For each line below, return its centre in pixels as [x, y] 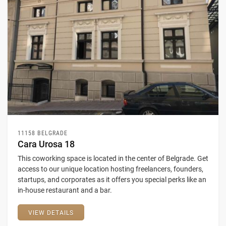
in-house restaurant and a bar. [65, 190]
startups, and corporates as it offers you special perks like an [112, 180]
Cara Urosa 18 [46, 144]
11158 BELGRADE [43, 133]
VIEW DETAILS [51, 213]
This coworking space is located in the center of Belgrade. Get [113, 158]
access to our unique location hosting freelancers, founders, [110, 169]
